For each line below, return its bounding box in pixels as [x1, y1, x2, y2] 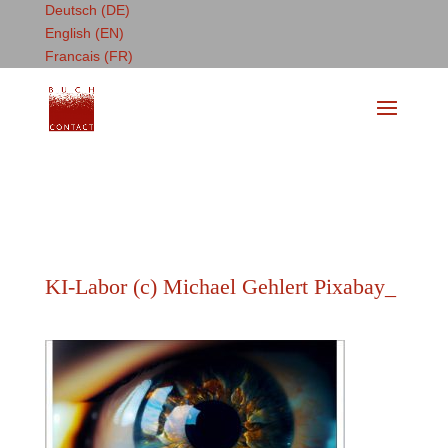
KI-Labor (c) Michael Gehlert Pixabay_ [44, 274, 396, 299]
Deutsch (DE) [44, 2, 130, 18]
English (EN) [44, 25, 124, 41]
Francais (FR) [44, 48, 133, 64]
